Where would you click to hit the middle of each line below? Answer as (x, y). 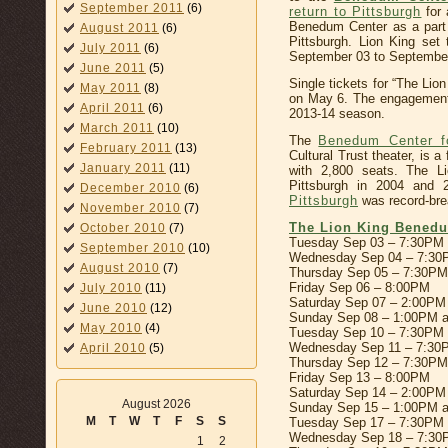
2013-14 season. (337, 113)
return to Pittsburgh (355, 11)
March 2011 (117, 128)
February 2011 (126, 148)
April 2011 (112, 108)
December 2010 (130, 188)
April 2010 (113, 348)
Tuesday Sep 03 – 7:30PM (366, 242)
